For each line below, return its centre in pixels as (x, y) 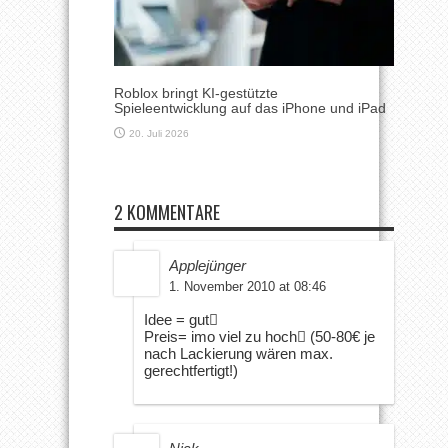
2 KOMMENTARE (167, 211)
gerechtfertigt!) (191, 370)
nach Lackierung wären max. (238, 353)
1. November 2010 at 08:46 (247, 286)
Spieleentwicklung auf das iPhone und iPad (250, 107)
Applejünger (207, 265)
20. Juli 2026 (159, 133)
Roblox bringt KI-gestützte (196, 92)
